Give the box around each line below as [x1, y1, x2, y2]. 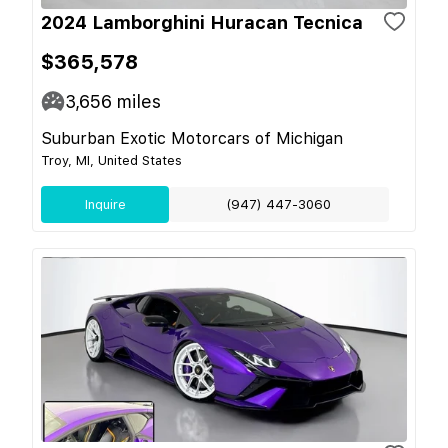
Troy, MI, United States [41, 152, 182, 168]
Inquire [84, 196, 126, 212]
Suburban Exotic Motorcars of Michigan [41, 128, 343, 148]
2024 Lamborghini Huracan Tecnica [41, 11, 363, 33]
